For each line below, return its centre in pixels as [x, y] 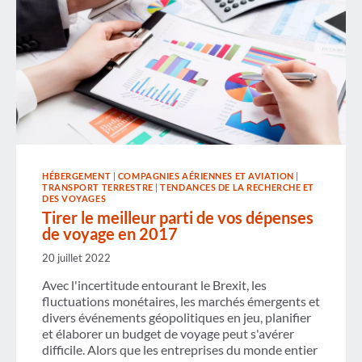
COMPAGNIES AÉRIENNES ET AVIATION [206, 176]
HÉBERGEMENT [77, 176]
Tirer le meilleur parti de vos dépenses [178, 217]
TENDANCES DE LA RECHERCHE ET [238, 187]
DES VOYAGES [74, 198]
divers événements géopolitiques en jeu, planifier [177, 318]
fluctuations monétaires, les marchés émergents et [181, 301]
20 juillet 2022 [76, 258]
